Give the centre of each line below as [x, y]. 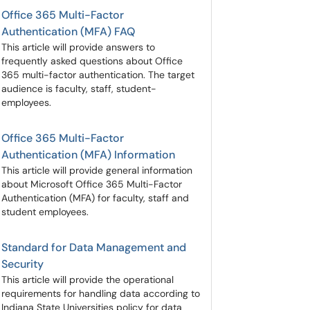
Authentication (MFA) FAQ [68, 31]
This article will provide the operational [88, 280]
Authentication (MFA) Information [88, 155]
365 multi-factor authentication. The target [98, 75]
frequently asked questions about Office [92, 61]
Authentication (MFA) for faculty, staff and [95, 198]
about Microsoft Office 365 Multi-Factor [92, 184]
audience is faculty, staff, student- [79, 89]
